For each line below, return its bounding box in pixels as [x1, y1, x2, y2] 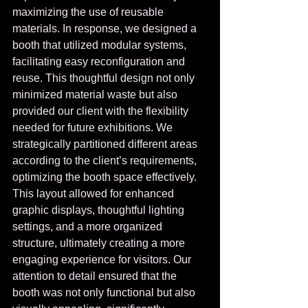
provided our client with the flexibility [12, 105, 191, 117]
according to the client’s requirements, [12, 155, 199, 166]
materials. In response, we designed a [12, 23, 199, 34]
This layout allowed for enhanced [12, 188, 177, 199]
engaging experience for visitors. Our [12, 254, 194, 265]
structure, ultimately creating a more [12, 237, 188, 249]
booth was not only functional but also [12, 287, 198, 298]
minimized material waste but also [12, 89, 180, 100]
